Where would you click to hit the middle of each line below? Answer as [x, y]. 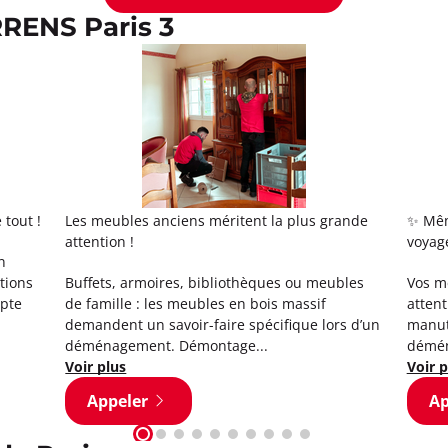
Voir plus [96, 366]
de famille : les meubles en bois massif [196, 303]
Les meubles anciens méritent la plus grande [217, 220]
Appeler [118, 400]
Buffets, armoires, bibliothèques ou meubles [215, 282]
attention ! [100, 241]
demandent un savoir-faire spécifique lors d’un [223, 324]
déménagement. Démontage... [167, 345]
